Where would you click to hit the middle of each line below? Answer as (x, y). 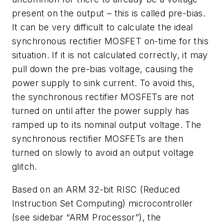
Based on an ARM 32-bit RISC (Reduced (96, 189)
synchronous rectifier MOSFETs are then (98, 139)
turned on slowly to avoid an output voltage (103, 153)
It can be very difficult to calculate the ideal (103, 27)
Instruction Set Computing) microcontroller (103, 203)
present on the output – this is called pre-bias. (109, 13)
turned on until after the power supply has (101, 111)
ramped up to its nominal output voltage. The (107, 125)
